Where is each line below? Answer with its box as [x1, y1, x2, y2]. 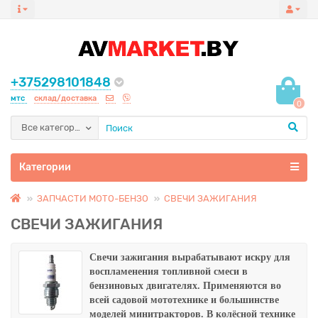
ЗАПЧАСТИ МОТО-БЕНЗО [37, 193, 148, 204]
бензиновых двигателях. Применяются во [89, 280, 281, 291]
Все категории [21, 122, 86, 133]
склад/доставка [34, 94, 99, 103]
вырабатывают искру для [169, 252, 290, 263]
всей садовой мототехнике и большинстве [89, 295, 279, 305]
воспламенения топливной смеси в [89, 266, 248, 277]
